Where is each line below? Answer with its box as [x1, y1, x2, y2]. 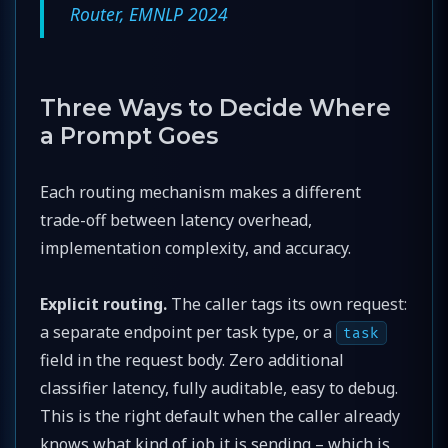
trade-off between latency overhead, [40, 208, 312, 231]
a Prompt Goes [40, 121, 218, 150]
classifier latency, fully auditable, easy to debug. [40, 376, 398, 399]
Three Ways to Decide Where [40, 93, 391, 122]
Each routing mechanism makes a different [40, 180, 361, 203]
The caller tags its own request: [167, 292, 407, 315]
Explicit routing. [40, 292, 167, 315]
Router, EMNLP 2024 [70, 2, 229, 27]
